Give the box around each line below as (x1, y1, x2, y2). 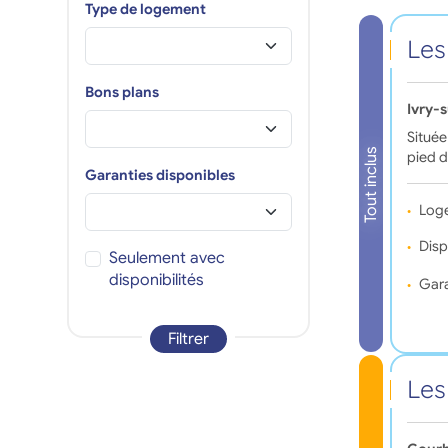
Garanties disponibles (84, 165, 235, 184)
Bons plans (84, 82, 159, 101)
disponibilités (108, 269, 204, 290)
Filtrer (167, 328, 209, 349)
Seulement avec (108, 247, 225, 268)
